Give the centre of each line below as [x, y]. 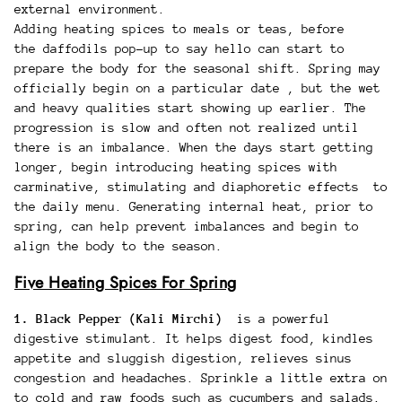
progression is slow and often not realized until [187, 128]
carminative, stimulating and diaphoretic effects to [201, 187]
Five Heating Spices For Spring [126, 282]
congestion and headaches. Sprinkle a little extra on [201, 378]
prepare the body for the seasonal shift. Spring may [197, 69]
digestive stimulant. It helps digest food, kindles [194, 339]
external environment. [90, 9]
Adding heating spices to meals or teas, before [179, 29]
